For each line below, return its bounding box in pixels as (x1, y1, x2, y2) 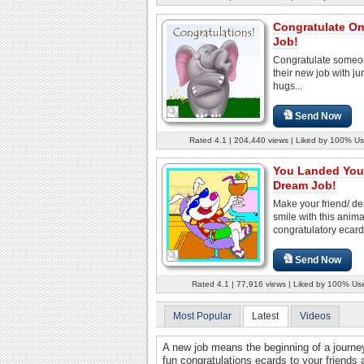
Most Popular (173, 310, 232, 322)
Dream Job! (273, 178, 336, 192)
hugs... (273, 80, 302, 92)
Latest (252, 310, 279, 322)
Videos (299, 310, 331, 322)
